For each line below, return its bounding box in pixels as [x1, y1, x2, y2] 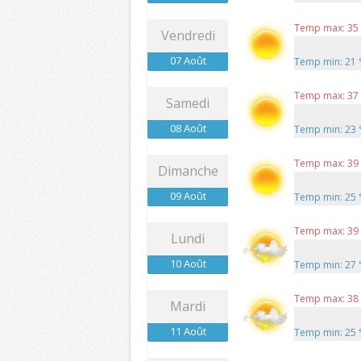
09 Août [169, 189, 206, 204]
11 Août [169, 324, 206, 339]
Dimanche [157, 162, 218, 180]
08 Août [169, 121, 206, 136]
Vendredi [160, 27, 215, 45]
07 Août [169, 53, 206, 68]
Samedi [166, 94, 210, 113]
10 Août [169, 256, 206, 272]
